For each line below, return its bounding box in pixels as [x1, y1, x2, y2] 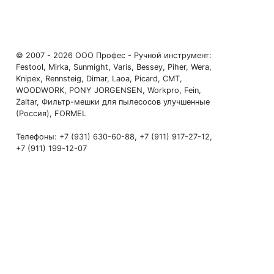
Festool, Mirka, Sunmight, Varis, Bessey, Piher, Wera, [16, 62, 212, 72]
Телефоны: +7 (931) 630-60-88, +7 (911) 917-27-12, [16, 132, 213, 141]
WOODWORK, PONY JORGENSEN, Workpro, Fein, [16, 86, 202, 95]
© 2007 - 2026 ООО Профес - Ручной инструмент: [16, 51, 212, 60]
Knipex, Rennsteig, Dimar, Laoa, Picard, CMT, [16, 74, 183, 83]
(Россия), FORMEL [16, 109, 87, 118]
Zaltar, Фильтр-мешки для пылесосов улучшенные [16, 97, 210, 106]
